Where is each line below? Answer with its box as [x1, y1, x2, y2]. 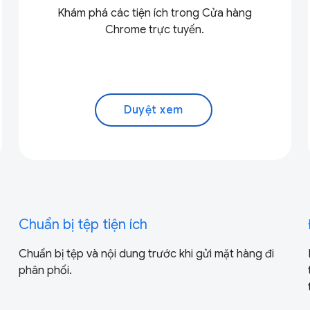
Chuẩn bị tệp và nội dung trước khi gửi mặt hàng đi [18, 246, 274, 261]
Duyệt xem [124, 102, 183, 117]
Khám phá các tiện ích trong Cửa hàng [57, 6, 253, 20]
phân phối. [18, 263, 72, 277]
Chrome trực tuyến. [105, 22, 205, 37]
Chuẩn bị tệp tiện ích [18, 215, 147, 233]
